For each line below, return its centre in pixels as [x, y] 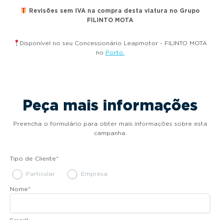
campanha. [110, 133]
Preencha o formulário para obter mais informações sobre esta [110, 124]
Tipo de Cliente [33, 159]
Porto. [115, 53]
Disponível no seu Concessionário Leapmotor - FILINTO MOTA [113, 43]
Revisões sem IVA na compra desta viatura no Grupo [113, 11]
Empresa [94, 174]
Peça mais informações [110, 105]
